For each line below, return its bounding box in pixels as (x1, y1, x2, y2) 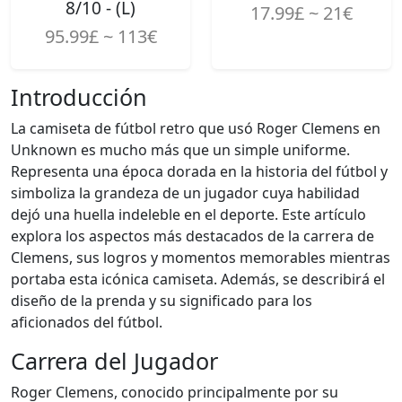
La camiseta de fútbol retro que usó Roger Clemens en (11, 118, 380, 138)
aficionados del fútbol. (11, 312, 162, 332)
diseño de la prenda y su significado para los (11, 291, 312, 310)
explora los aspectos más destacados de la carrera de (11, 226, 374, 246)
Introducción (11, 82, 147, 112)
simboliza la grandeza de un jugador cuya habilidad (11, 183, 360, 203)
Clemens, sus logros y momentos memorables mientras (11, 248, 390, 267)
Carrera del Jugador (11, 345, 218, 376)
